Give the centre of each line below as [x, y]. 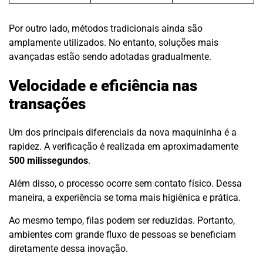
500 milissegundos [48, 161]
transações [47, 104]
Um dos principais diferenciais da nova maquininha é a [123, 133]
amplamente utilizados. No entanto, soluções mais [114, 43]
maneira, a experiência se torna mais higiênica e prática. [125, 198]
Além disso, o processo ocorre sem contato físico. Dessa [125, 184]
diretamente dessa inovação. [68, 249]
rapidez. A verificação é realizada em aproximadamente [124, 147]
